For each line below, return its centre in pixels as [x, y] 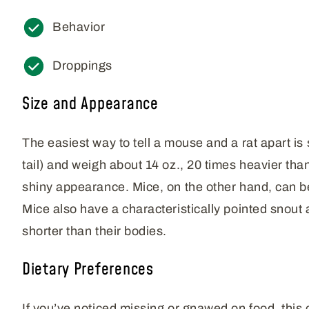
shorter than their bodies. [95, 231]
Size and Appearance [90, 104]
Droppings [82, 66]
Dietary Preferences [88, 270]
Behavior [79, 27]
